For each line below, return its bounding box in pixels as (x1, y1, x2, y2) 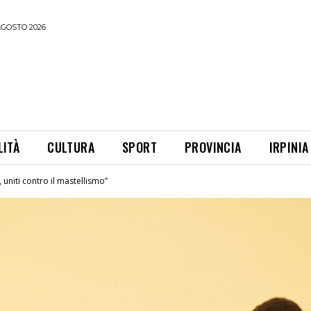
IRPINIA (269, 137, 309, 156)
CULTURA (47, 137, 95, 156)
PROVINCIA (185, 137, 242, 156)
